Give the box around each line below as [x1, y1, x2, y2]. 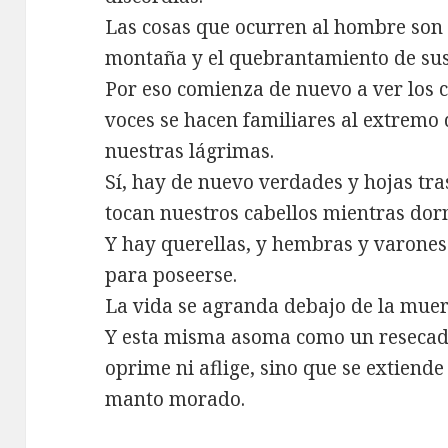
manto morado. [105, 385, 246, 412]
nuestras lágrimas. [105, 137, 275, 164]
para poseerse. [105, 261, 238, 288]
